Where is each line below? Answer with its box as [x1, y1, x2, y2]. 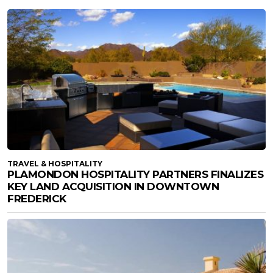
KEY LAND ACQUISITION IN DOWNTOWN [7, 180, 219, 193]
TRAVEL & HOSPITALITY [7, 159, 102, 169]
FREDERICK [7, 193, 66, 205]
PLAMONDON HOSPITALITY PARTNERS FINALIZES [7, 168, 263, 181]
